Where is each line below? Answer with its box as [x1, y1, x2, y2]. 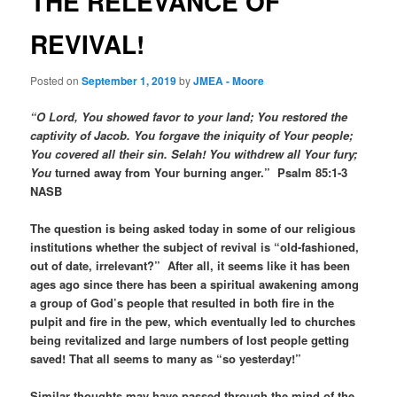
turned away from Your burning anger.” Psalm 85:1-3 [55, 164, 348, 182]
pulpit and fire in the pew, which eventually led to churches [30, 313, 356, 331]
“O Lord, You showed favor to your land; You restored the [30, 108, 348, 126]
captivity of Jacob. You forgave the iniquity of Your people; [30, 127, 354, 144]
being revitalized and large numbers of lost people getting [30, 331, 350, 349]
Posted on [30, 73, 82, 88]
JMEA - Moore [193, 73, 265, 89]
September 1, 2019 [82, 73, 177, 89]
